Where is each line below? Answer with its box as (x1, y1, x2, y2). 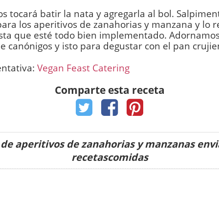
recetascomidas (71, 150, 148, 164)
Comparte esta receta (54, 83, 165, 97)
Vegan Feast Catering (37, 61, 130, 74)
